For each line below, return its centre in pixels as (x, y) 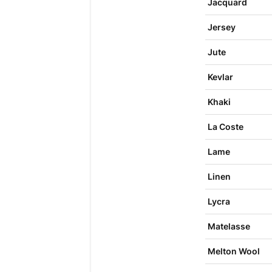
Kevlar (220, 77)
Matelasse (229, 226)
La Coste (225, 127)
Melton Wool (233, 251)
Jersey (221, 27)
